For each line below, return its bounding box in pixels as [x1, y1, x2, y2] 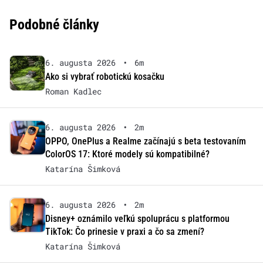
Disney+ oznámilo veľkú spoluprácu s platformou [45, 213, 230, 225]
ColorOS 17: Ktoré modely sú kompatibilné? [45, 149, 210, 160]
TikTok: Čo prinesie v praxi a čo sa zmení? [45, 226, 204, 238]
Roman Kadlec [45, 86, 102, 97]
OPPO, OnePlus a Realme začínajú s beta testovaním [45, 136, 246, 147]
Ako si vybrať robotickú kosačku [45, 71, 164, 83]
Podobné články [9, 16, 99, 33]
